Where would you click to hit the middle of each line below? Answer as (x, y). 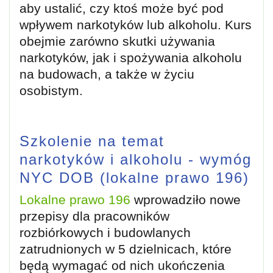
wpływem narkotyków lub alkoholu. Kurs (136, 25)
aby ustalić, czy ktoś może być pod (122, 9)
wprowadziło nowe (186, 200)
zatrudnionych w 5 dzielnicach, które (126, 249)
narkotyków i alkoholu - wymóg (136, 160)
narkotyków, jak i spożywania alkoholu (131, 58)
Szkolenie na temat (92, 141)
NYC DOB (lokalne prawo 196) (134, 178)
